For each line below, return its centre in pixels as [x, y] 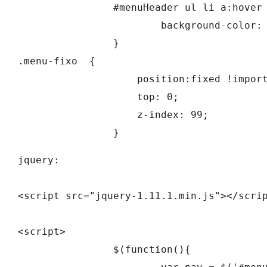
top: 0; [66, 97]
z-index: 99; [66, 115]
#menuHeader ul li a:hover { [66, 7]
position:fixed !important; [66, 79]
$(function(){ [66, 249]
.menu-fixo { [57, 61]
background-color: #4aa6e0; [89, 25]
